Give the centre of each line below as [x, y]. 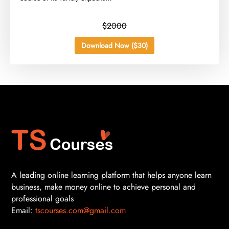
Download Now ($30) [114, 46]
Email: [23, 210]
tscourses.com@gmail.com [81, 210]
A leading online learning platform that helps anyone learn [111, 175]
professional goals [42, 198]
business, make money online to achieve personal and [104, 187]
